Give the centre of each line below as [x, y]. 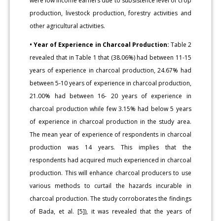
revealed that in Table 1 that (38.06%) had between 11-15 [110, 57]
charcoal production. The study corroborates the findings [110, 198]
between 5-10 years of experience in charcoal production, [110, 83]
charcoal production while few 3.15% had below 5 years [110, 109]
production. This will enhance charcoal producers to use [110, 173]
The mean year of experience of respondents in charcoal [110, 134]
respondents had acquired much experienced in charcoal [110, 160]
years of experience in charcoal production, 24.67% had [110, 70]
